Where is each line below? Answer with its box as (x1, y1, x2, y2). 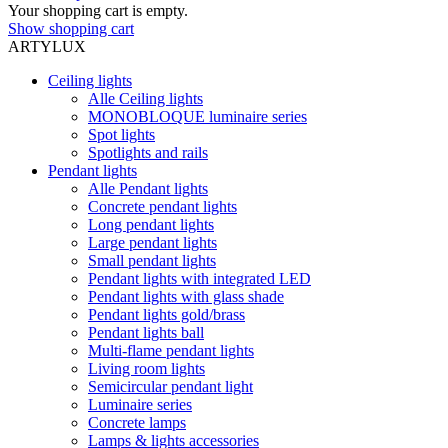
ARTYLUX (8, 38, 86, 55)
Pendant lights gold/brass (88, 306, 245, 323)
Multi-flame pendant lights (88, 342, 254, 359)
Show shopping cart (8, 20, 134, 37)
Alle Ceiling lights (88, 90, 203, 107)
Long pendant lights (88, 216, 214, 233)
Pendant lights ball (88, 324, 204, 341)
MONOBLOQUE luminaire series (88, 108, 307, 125)
